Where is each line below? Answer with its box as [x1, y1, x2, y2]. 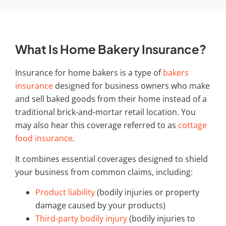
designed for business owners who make [53, 80, 210, 92]
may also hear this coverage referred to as [15, 120, 178, 131]
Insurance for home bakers [15, 67, 118, 79]
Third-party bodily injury [35, 213, 127, 224]
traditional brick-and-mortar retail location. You [15, 106, 196, 118]
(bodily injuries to [127, 213, 195, 224]
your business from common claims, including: [15, 166, 193, 178]
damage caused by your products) [35, 200, 165, 211]
